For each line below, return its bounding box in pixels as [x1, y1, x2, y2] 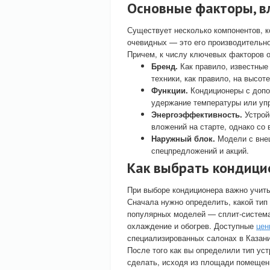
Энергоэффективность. [151, 108, 242, 120]
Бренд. [151, 60, 178, 72]
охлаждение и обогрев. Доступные [127, 220, 256, 231]
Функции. [151, 84, 188, 96]
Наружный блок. [151, 133, 215, 144]
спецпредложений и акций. [151, 145, 249, 156]
